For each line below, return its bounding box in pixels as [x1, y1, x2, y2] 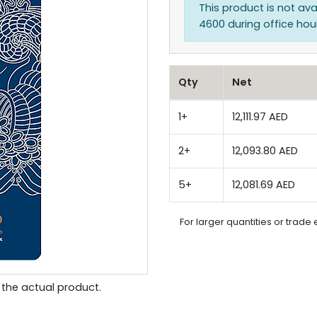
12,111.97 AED [232, 110, 288, 124]
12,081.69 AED [232, 178, 295, 192]
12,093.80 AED [232, 144, 298, 158]
